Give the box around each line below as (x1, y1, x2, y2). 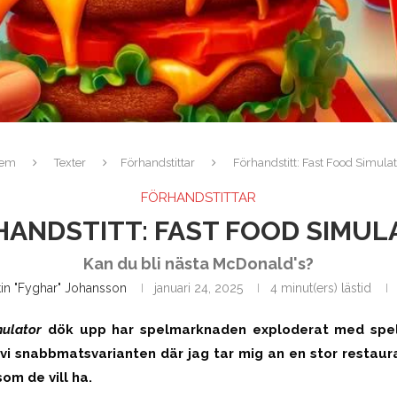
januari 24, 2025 (154, 281, 243, 296)
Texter (53, 156, 86, 170)
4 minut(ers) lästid (270, 281, 371, 296)
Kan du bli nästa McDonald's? (83, 254, 314, 274)
